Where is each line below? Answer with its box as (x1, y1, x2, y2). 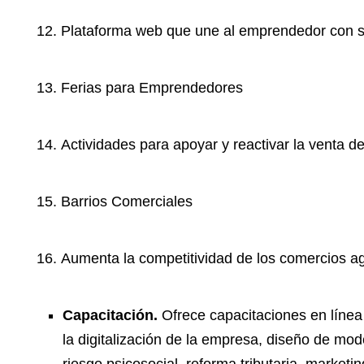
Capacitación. (63, 307, 162, 324)
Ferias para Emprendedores (61, 80, 243, 97)
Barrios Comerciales (61, 193, 193, 210)
